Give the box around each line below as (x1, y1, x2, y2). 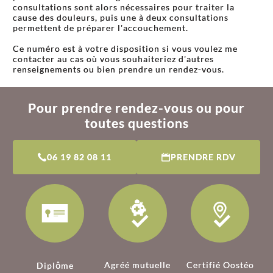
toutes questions (84, 115, 189, 130)
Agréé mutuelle (104, 259, 171, 270)
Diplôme (36, 260, 74, 271)
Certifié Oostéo (186, 259, 254, 270)
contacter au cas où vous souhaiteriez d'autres (13, 53, 214, 64)
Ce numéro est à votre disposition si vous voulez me (13, 43, 238, 54)
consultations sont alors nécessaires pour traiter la (13, 1, 235, 12)
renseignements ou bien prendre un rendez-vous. (13, 63, 224, 74)
